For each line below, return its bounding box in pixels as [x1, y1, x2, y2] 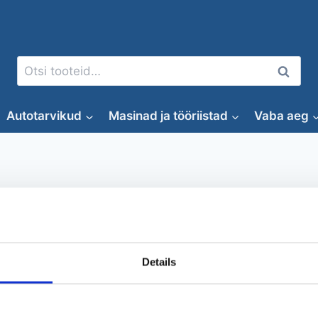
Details [141, 256, 177, 268]
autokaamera [85, 190, 233, 217]
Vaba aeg [253, 109, 309, 124]
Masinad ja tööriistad [108, 109, 228, 124]
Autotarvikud [6, 109, 82, 124]
